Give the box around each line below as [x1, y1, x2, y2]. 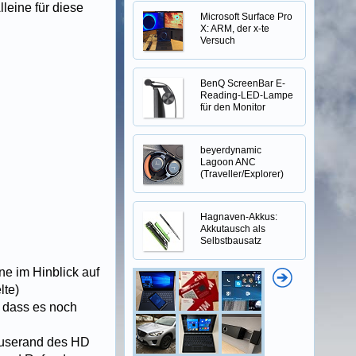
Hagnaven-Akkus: [200, 211, 277, 222]
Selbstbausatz [200, 235, 261, 246]
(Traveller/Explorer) [200, 168, 284, 180]
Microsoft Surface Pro [200, 11, 292, 22]
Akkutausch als [200, 223, 265, 234]
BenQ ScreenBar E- [200, 78, 285, 89]
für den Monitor [200, 102, 265, 113]
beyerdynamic [200, 145, 261, 156]
